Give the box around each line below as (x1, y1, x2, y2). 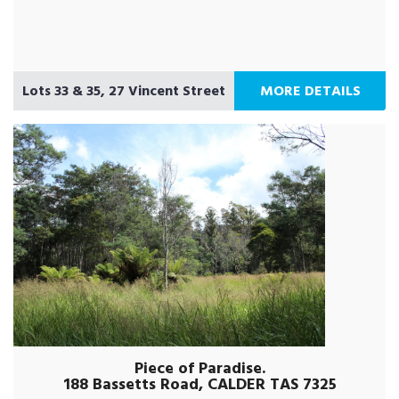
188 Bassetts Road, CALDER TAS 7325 (62, 371, 337, 397)
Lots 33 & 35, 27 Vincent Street (22, 79, 225, 102)
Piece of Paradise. (134, 355, 265, 381)
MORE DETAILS (259, 79, 361, 102)
